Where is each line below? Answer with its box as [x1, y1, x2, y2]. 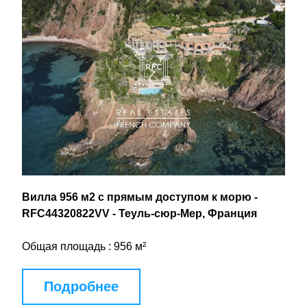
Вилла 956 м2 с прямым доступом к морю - [22, 191, 258, 203]
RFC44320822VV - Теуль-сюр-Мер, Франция [22, 208, 257, 219]
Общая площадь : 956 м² [22, 241, 146, 252]
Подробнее [44, 279, 119, 294]
